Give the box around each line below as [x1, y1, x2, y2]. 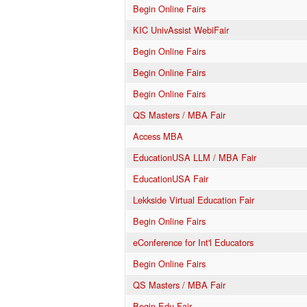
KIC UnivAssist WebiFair [133, 23, 229, 36]
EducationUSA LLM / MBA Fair [133, 150, 256, 164]
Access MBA [133, 129, 183, 143]
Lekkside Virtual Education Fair [133, 193, 254, 206]
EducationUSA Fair [133, 171, 208, 185]
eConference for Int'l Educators [133, 235, 254, 249]
